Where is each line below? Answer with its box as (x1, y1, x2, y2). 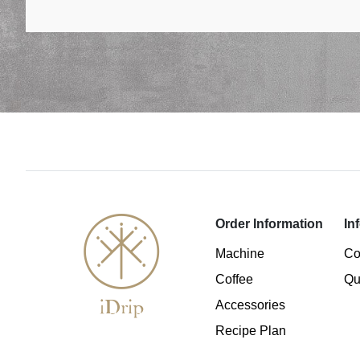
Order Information (215, 217, 324, 231)
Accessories (215, 298, 286, 313)
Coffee (215, 272, 254, 287)
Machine (215, 247, 265, 261)
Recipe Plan (215, 324, 287, 338)
